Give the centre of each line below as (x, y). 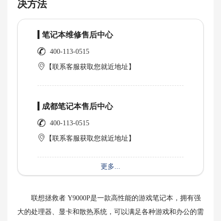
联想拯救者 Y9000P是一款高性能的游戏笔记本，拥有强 (109, 198)
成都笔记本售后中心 (77, 106)
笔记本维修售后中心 (77, 35)
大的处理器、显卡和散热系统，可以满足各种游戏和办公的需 (110, 212)
